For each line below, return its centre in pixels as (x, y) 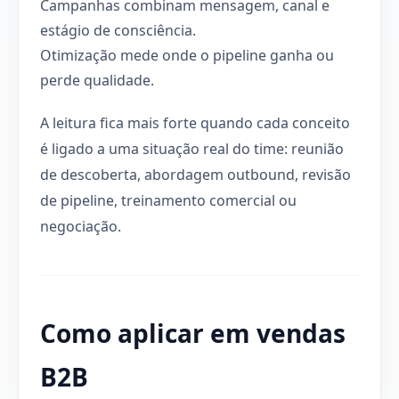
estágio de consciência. (118, 30)
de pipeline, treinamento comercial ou (168, 200)
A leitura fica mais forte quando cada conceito (195, 122)
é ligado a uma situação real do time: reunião (192, 148)
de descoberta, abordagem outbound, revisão (195, 174)
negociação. (81, 226)
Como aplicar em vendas (193, 333)
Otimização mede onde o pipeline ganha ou (187, 55)
